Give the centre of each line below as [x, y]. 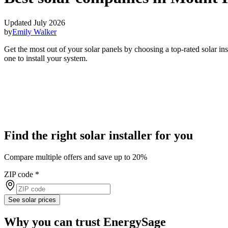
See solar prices [32, 200]
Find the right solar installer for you [98, 136]
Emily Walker [34, 32]
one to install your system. [46, 58]
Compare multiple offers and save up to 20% [76, 157]
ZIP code [19, 175]
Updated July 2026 [35, 22]
